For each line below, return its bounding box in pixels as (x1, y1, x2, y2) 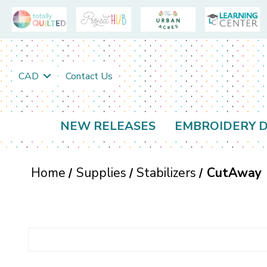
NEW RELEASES (60, 118, 156, 135)
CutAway (206, 164, 262, 182)
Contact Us (65, 69, 113, 83)
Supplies (76, 164, 126, 182)
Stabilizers (136, 164, 197, 182)
